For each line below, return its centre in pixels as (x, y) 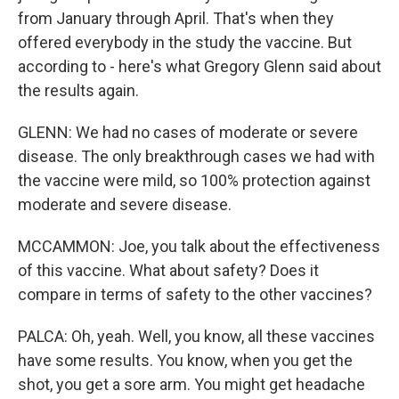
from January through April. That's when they (176, 18)
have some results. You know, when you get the (185, 360)
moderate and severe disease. (125, 204)
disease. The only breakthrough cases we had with (196, 156)
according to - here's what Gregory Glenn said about (199, 66)
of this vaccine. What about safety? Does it (168, 270)
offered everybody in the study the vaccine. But (185, 42)
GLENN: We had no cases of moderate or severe (188, 132)
